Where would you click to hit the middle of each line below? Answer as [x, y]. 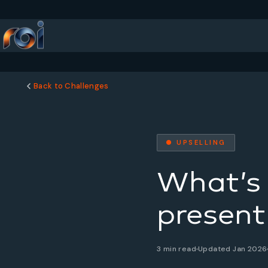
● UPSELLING [196, 142]
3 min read [176, 249]
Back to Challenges [71, 86]
